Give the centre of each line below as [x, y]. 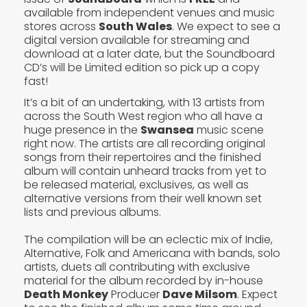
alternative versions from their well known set [143, 198]
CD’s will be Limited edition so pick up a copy [142, 67]
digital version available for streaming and [137, 40]
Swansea [167, 130]
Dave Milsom [200, 294]
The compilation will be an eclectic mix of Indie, [148, 239]
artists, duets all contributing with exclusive [137, 267]
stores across [61, 26]
